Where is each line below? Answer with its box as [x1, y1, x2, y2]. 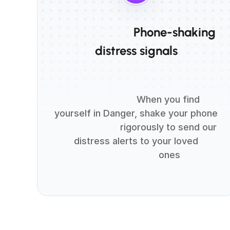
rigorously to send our [53, 122, 120, 132]
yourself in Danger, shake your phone [54, 108, 218, 119]
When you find [70, 94, 137, 105]
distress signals [94, 43, 178, 58]
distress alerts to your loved [74, 136, 199, 146]
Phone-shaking [53, 25, 134, 40]
